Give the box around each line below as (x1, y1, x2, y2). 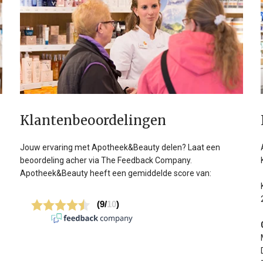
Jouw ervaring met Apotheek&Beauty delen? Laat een (20, 142, 220, 152)
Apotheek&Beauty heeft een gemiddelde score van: (20, 168, 211, 178)
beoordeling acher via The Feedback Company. (20, 155, 192, 165)
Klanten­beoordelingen (20, 112, 166, 129)
